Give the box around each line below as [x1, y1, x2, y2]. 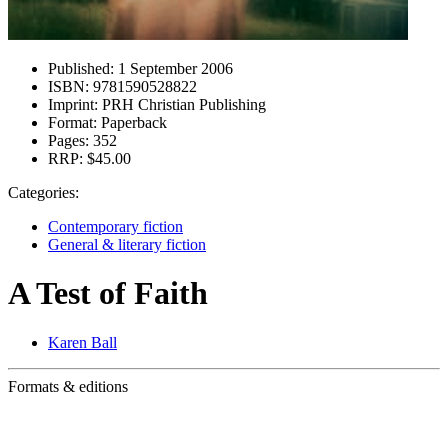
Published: [48, 60, 114, 77]
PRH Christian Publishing [98, 96, 266, 113]
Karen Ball [48, 333, 117, 351]
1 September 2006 [114, 60, 233, 77]
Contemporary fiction [48, 218, 183, 235]
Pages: [48, 132, 89, 149]
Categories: [8, 184, 79, 201]
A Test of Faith [8, 275, 208, 312]
